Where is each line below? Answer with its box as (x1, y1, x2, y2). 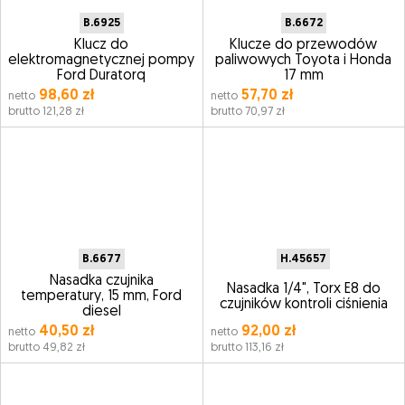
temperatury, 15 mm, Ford (21, 289, 183, 304)
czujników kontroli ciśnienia (219, 297, 388, 312)
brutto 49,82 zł (8, 342, 85, 353)
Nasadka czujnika (49, 274, 154, 288)
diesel (81, 305, 121, 319)
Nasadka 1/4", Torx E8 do (226, 281, 381, 297)
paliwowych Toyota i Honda (215, 53, 392, 68)
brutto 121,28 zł (8, 106, 84, 118)
